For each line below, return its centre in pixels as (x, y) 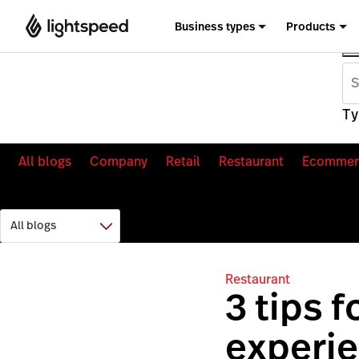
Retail (183, 161)
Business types (215, 26)
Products (311, 26)
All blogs (45, 161)
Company (119, 161)
